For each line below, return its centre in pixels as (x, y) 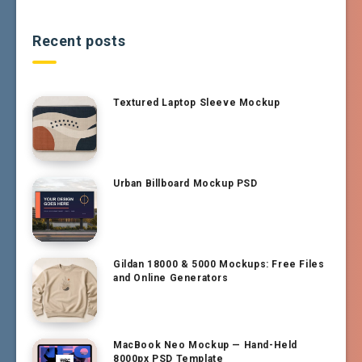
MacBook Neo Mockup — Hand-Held (206, 345)
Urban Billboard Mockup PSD (185, 183)
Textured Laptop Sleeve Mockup (197, 102)
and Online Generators (171, 278)
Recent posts (79, 40)
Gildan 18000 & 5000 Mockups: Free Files (219, 264)
